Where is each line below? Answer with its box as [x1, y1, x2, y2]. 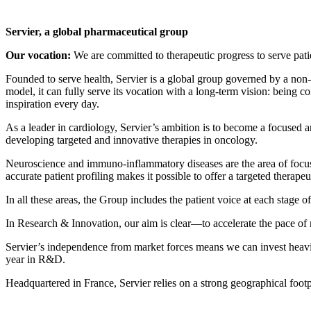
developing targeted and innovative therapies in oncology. [6, 133, 258, 146]
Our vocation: [6, 49, 74, 61]
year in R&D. [6, 253, 65, 265]
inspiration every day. [6, 97, 99, 110]
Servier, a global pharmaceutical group [6, 25, 188, 37]
